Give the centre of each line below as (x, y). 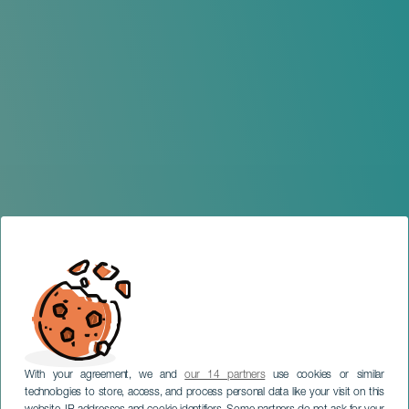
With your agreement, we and (105, 375)
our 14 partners (225, 375)
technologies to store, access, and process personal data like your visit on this (204, 392)
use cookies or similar (325, 375)
